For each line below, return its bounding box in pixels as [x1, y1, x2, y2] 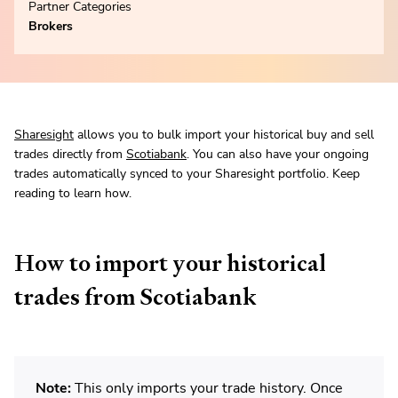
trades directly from [14, 146, 126, 163]
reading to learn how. [14, 185, 131, 203]
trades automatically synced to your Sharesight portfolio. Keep [14, 165, 360, 183]
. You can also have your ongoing [187, 146, 369, 163]
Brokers [28, 18, 73, 36]
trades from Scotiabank [14, 282, 257, 313]
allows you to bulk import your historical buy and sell [74, 126, 374, 144]
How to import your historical [14, 248, 326, 279]
